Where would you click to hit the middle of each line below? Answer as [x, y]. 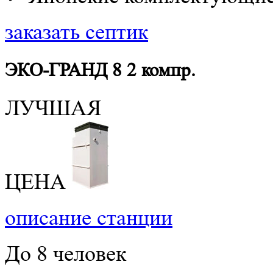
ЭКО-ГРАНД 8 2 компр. [100, 69]
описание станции [89, 218]
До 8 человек [66, 254]
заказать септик [76, 32]
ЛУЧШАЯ [53, 108]
